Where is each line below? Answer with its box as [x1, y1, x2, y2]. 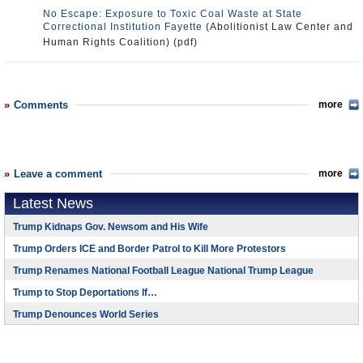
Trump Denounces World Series [13, 309, 159, 320]
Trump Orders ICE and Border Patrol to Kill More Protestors [13, 243, 286, 254]
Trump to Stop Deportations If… [13, 287, 157, 298]
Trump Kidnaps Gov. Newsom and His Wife [13, 221, 208, 233]
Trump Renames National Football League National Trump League [13, 265, 314, 276]
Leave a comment [14, 168, 102, 180]
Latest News [13, 195, 93, 211]
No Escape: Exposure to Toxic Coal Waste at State [43, 8, 302, 19]
